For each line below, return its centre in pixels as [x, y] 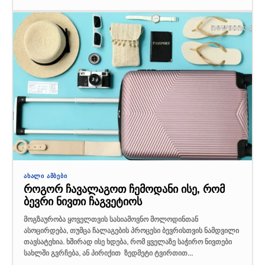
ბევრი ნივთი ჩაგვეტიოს [83, 201]
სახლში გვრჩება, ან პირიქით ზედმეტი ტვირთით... [108, 253]
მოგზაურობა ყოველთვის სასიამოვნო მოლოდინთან [111, 219]
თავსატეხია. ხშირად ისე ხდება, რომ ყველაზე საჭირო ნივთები [128, 242]
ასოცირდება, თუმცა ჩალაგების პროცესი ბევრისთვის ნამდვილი [131, 230]
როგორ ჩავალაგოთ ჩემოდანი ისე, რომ [124, 189]
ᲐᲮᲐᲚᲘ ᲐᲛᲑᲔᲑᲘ [46, 176]
